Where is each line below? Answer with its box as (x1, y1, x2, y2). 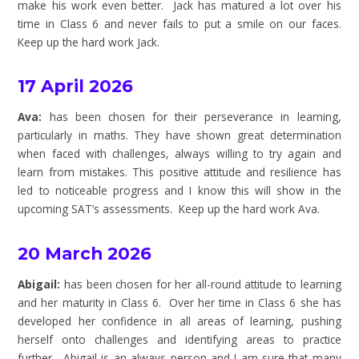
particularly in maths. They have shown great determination (18, 127, 341, 143)
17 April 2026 (18, 75, 134, 97)
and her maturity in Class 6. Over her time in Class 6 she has (18, 294, 341, 310)
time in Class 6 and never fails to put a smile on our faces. (18, 15, 341, 31)
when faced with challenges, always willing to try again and (18, 146, 341, 162)
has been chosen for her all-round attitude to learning (63, 276, 341, 292)
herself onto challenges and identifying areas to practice (18, 331, 341, 347)
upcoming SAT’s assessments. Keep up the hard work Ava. (18, 201, 321, 217)
